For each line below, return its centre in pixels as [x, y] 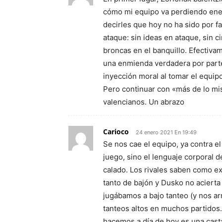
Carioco [116, 132]
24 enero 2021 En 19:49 [166, 132]
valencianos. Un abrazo [144, 102]
